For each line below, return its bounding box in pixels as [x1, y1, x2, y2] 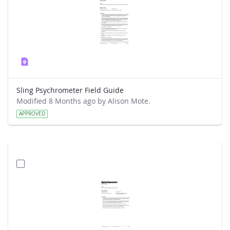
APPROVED [19, 110, 45, 117]
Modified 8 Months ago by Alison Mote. [16, 96, 150, 106]
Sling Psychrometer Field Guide [16, 85, 124, 95]
